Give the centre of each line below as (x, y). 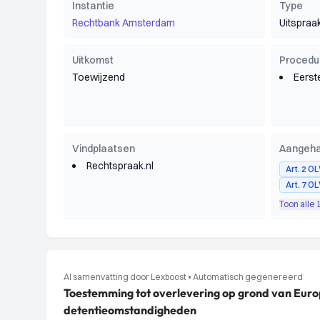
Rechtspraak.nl (120, 166)
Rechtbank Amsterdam (124, 23)
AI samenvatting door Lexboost (125, 277)
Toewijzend (99, 77)
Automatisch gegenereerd (248, 277)
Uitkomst (93, 60)
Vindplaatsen (104, 149)
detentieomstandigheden (130, 310)
